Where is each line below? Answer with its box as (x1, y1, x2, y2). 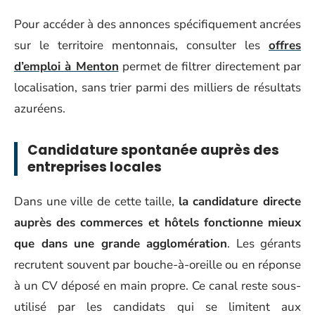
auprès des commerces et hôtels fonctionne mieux (14, 214, 301, 231)
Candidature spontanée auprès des (27, 140, 279, 160)
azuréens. (14, 100, 65, 117)
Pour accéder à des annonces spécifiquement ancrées (14, 15, 301, 32)
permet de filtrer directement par (118, 58, 302, 75)
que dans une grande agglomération (14, 236, 227, 252)
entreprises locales (27, 157, 162, 176)
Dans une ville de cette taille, (14, 193, 179, 210)
